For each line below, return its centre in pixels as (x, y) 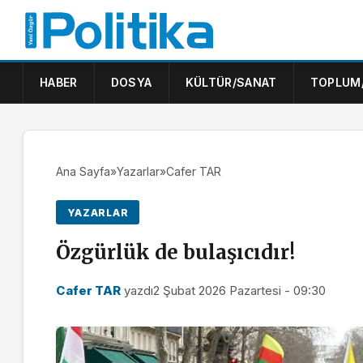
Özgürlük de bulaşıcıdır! (175, 253)
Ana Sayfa (83, 171)
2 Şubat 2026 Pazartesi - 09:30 (239, 291)
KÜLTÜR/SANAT (231, 82)
